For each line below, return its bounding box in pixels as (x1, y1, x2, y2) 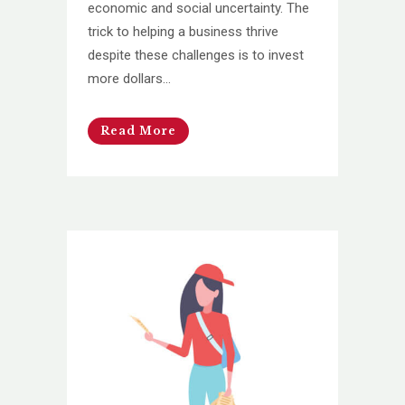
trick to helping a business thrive (88, 23, 278, 40)
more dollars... (88, 70, 171, 87)
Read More (100, 123, 176, 137)
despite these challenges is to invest (88, 46, 304, 63)
